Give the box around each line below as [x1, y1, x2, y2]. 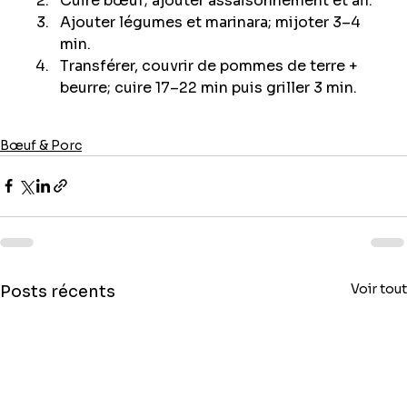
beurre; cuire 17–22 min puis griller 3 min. [60, 77, 357, 97]
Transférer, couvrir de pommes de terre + [60, 55, 362, 75]
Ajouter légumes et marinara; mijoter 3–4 [60, 12, 364, 32]
